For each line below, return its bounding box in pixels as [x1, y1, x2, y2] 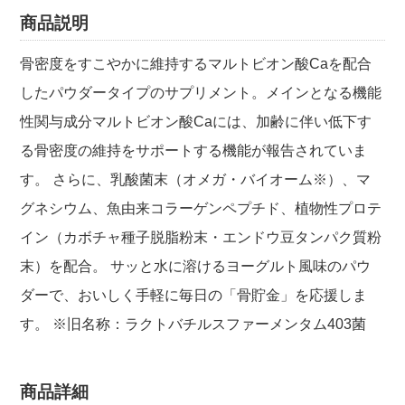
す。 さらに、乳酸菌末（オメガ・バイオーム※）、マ [20, 171, 372, 187]
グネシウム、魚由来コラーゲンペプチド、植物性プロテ [20, 200, 382, 216]
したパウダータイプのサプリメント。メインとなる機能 [20, 84, 382, 100]
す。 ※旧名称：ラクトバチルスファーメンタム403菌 [20, 316, 367, 332]
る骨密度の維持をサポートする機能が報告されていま [20, 142, 368, 158]
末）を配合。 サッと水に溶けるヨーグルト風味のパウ [20, 258, 372, 274]
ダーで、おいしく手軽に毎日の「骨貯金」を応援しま [20, 287, 368, 303]
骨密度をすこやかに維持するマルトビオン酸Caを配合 [20, 55, 372, 71]
